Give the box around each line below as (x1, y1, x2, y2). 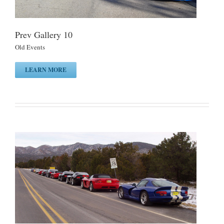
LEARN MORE (25, 65, 66, 74)
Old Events (15, 42, 45, 51)
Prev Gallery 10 (15, 28, 72, 40)
